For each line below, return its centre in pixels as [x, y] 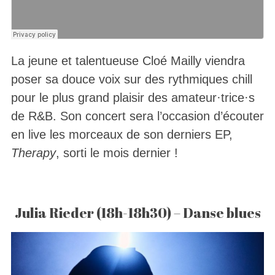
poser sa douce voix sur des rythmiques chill [131, 79]
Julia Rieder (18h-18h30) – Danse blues [137, 213]
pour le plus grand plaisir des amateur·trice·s [133, 98]
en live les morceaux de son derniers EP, [122, 135]
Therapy [33, 153]
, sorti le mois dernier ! [117, 153]
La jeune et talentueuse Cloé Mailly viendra [128, 61]
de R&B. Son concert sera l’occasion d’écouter [137, 116]
